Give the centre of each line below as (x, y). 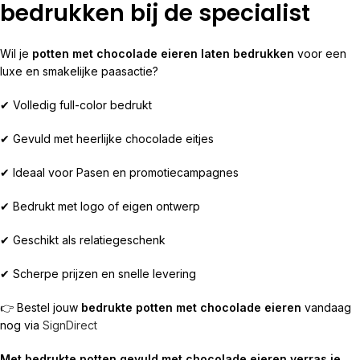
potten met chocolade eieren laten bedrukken (163, 53)
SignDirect (70, 325)
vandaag (326, 307)
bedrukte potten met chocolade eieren (191, 307)
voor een (320, 53)
